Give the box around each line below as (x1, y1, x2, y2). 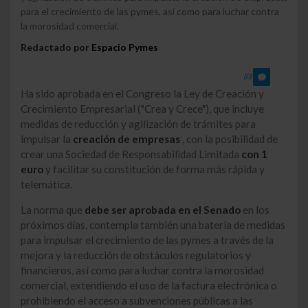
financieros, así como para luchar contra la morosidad (21, 264, 264, 277)
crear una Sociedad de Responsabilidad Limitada (21, 147, 241, 160)
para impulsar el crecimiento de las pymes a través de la (21, 234, 274, 247)
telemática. (21, 177, 72, 190)
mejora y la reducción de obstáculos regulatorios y (21, 249, 251, 262)
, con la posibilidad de (182, 132, 278, 145)
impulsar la (21, 132, 73, 145)
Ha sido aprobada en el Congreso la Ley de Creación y (21, 87, 264, 100)
